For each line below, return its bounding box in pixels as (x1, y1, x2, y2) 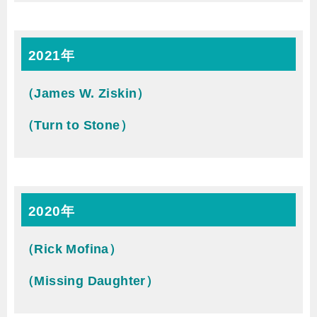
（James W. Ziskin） (21, 86, 150, 100)
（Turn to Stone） (21, 118, 133, 132)
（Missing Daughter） (21, 274, 159, 288)
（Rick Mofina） (21, 242, 122, 256)
